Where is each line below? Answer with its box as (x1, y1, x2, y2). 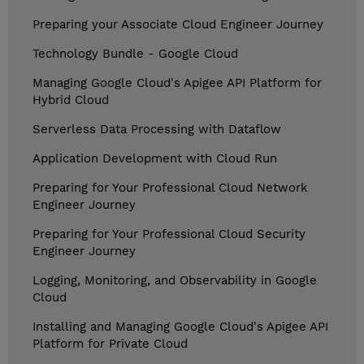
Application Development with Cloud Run (32, 151, 277, 167)
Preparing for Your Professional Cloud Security (32, 227, 305, 242)
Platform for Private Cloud (32, 336, 188, 352)
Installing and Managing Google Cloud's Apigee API (32, 319, 328, 335)
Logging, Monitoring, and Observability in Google (32, 273, 317, 288)
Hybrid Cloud (32, 93, 109, 108)
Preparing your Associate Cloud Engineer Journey (32, 17, 323, 32)
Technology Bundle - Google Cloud (32, 46, 238, 62)
